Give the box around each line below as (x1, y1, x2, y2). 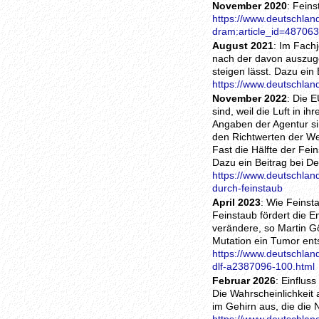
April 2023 (212, 197, 261, 208)
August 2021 (212, 40, 273, 51)
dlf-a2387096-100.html (212, 261, 315, 272)
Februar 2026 (212, 275, 276, 286)
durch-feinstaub (212, 182, 283, 194)
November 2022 (212, 93, 287, 104)
